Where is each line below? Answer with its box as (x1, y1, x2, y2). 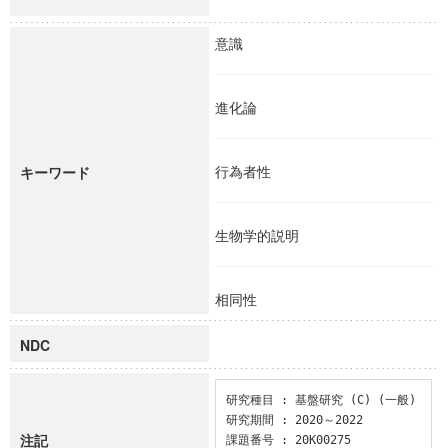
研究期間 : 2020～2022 (225, 412, 363, 427)
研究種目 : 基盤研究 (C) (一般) (225, 392, 416, 407)
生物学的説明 (215, 225, 317, 245)
